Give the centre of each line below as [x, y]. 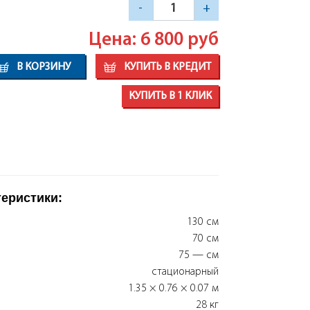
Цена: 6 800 [138, 40]
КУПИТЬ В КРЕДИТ [166, 67]
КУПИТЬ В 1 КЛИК [170, 96]
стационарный [185, 272]
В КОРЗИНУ [42, 67]
